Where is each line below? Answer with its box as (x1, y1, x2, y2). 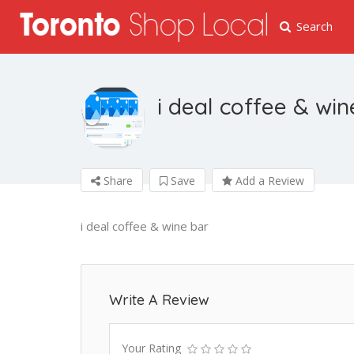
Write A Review (109, 291, 209, 309)
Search (296, 18, 333, 34)
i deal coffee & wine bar (81, 218, 209, 234)
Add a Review (232, 173, 304, 188)
